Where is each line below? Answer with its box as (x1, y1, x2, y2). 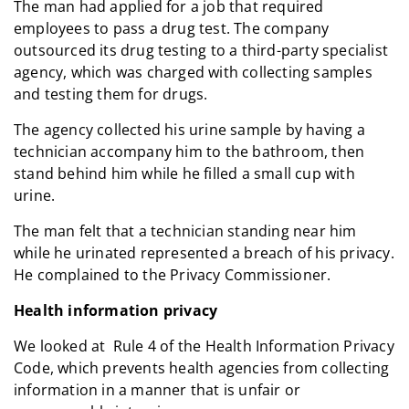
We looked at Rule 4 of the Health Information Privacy (14, 335, 394, 356)
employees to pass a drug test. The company (14, 17, 330, 38)
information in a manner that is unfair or (14, 379, 301, 400)
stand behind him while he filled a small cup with (14, 163, 355, 184)
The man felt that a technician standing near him (14, 220, 357, 241)
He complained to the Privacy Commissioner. (14, 264, 331, 285)
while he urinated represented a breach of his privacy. (14, 242, 394, 263)
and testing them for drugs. (14, 83, 208, 104)
